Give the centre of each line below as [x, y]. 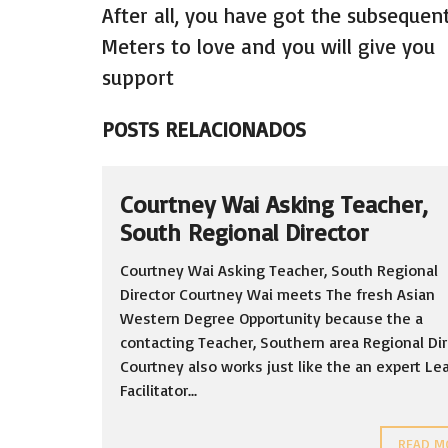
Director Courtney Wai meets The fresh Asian [277, 294]
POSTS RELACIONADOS [204, 129]
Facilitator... [158, 390]
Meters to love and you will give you [268, 46]
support [138, 77]
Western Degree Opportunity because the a [271, 318]
